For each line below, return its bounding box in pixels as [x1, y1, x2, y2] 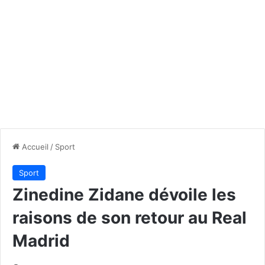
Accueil [20, 141, 49, 151]
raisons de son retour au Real [12, 207, 247, 228]
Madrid [12, 230, 70, 251]
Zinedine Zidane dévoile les [12, 184, 236, 205]
